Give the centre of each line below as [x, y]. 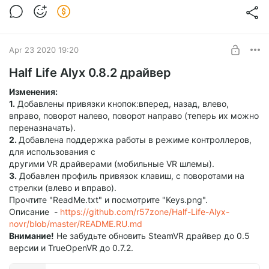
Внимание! [32, 236]
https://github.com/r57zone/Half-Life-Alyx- [145, 212]
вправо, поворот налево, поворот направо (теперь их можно [134, 116]
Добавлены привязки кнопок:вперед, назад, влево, [122, 104]
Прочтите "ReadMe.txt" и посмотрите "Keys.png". [108, 200]
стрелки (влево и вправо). [63, 188]
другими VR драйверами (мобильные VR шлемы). [112, 164]
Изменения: [33, 92]
